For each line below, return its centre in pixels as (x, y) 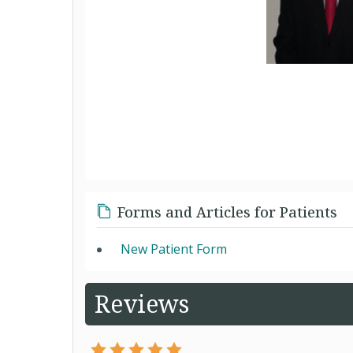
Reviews (142, 304)
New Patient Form (174, 249)
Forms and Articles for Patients (227, 212)
